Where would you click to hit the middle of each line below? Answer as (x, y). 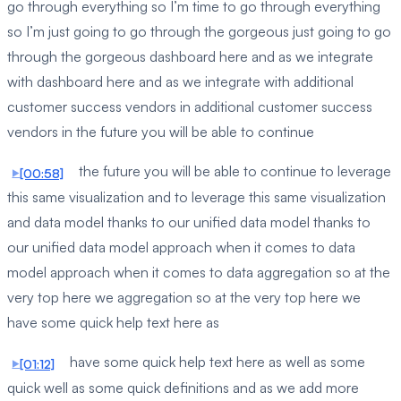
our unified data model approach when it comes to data (181, 247)
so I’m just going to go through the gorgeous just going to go (199, 32)
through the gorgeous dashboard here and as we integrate (190, 57)
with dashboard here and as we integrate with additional (180, 82)
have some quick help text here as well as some (215, 362)
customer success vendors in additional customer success (190, 107)
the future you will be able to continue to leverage (233, 171)
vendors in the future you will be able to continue (161, 132)
